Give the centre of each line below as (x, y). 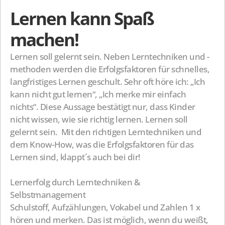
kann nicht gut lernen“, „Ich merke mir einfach (98, 94)
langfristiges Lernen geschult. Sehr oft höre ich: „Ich (107, 82)
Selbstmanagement (48, 195)
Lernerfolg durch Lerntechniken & (75, 182)
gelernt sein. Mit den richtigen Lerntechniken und (106, 132)
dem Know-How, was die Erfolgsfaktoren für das (102, 144)
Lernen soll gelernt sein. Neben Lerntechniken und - (110, 57)
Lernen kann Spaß (82, 18)
